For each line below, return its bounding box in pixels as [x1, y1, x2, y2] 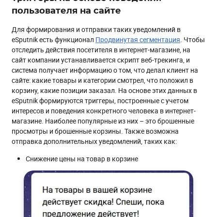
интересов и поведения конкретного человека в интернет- [12, 106, 196, 115]
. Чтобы [180, 34, 205, 44]
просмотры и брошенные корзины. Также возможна [12, 126, 179, 136]
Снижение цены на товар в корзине [26, 154, 138, 163]
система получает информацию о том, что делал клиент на [12, 65, 198, 75]
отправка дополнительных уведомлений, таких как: [12, 136, 177, 146]
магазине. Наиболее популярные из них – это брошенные [12, 116, 194, 125]
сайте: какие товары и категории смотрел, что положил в [12, 75, 193, 85]
